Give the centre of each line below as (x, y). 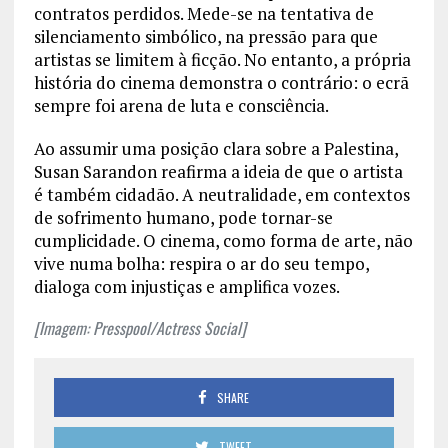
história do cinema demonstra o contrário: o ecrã (221, 82)
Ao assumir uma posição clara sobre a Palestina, (215, 148)
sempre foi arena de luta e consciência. (181, 105)
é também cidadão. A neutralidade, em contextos (221, 194)
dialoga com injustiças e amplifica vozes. (186, 286)
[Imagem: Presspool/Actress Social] (139, 327)
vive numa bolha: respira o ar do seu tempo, (201, 263)
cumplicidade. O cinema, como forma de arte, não (223, 240)
